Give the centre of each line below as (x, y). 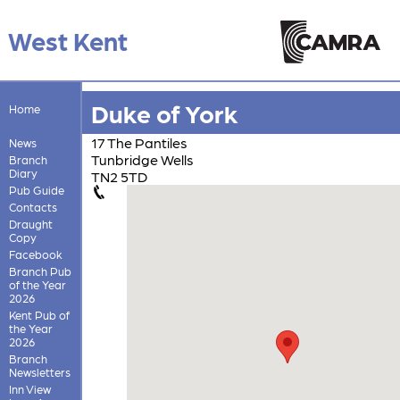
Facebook (35, 254)
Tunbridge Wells (142, 159)
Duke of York (164, 112)
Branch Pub (40, 271)
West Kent (67, 40)
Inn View (29, 388)
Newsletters (39, 371)
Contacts (33, 206)
